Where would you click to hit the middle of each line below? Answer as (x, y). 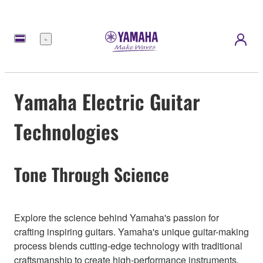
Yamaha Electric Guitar (107, 101)
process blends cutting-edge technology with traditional (128, 246)
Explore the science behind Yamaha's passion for (117, 218)
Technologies (66, 131)
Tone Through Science (92, 174)
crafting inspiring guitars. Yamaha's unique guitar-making (131, 232)
